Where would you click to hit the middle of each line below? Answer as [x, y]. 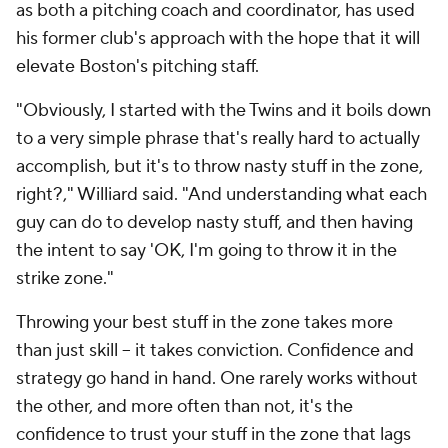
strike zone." [67, 278]
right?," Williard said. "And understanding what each [221, 194]
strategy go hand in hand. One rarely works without [217, 378]
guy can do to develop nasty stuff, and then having [214, 222]
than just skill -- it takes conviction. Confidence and [215, 350]
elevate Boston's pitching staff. [139, 66]
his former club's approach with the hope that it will [218, 38]
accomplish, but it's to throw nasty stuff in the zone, [219, 166]
